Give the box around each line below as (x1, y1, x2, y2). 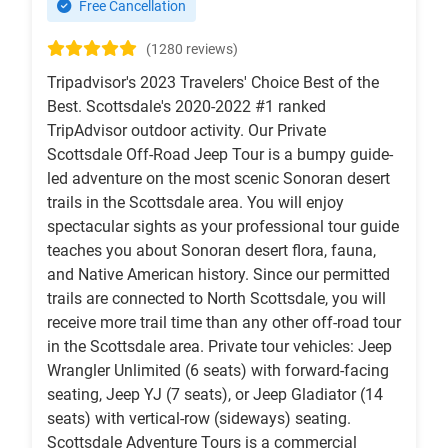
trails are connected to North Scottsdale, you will (47, 289, 386, 309)
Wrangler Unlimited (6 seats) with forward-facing (47, 361, 389, 381)
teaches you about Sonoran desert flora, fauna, (47, 241, 376, 261)
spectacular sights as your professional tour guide (47, 217, 399, 237)
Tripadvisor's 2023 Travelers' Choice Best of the (47, 73, 379, 93)
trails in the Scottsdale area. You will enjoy (47, 193, 344, 213)
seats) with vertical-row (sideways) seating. (47, 409, 351, 429)
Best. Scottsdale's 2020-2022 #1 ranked (47, 97, 326, 117)
